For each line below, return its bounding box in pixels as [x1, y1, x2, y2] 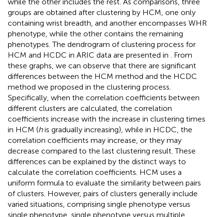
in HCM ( [8, 125, 38, 135]
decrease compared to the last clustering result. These [8, 146, 196, 156]
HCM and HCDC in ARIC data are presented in [8, 50, 170, 60]
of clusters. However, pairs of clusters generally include [8, 189, 198, 199]
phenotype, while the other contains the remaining [8, 29, 183, 39]
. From [170, 50, 192, 60]
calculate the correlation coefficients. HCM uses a [8, 168, 182, 177]
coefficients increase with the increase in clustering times [8, 114, 205, 124]
